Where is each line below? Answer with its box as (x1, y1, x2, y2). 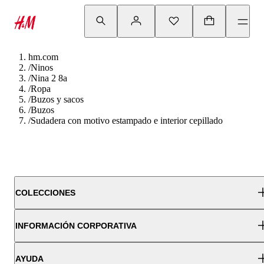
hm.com (28, 52, 58, 62)
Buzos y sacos (31, 94, 84, 104)
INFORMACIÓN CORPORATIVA (15, 221, 137, 230)
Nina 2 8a (31, 73, 67, 83)
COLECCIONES (15, 188, 75, 197)
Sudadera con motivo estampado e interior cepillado (31, 115, 223, 126)
